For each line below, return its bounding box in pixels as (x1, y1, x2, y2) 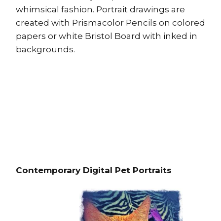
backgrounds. (16, 44, 77, 54)
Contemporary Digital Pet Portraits (16, 165, 172, 175)
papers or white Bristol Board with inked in (16, 31, 197, 41)
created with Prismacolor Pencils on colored (16, 17, 205, 28)
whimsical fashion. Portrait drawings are (16, 4, 185, 14)
